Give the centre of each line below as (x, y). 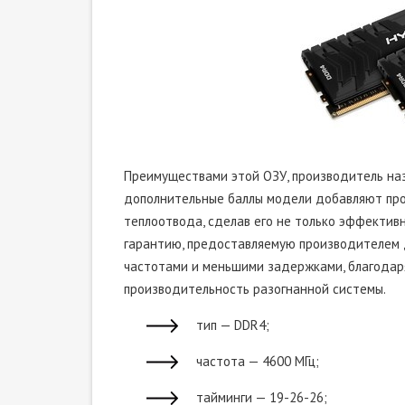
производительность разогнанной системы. (255, 289)
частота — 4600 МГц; (258, 361)
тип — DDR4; (233, 325)
